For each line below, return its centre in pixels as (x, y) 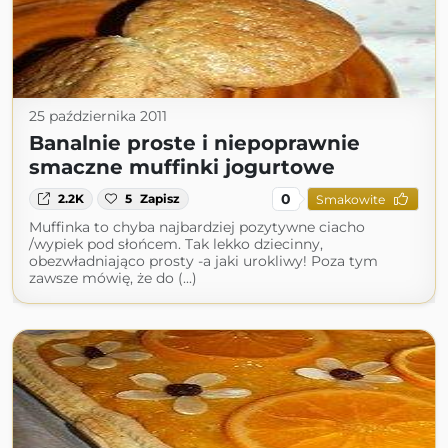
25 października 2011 (98, 116)
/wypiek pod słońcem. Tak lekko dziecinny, (176, 244)
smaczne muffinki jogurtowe (182, 167)
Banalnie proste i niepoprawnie (194, 143)
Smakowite (350, 199)
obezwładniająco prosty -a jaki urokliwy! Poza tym (203, 261)
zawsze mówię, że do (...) (113, 278)
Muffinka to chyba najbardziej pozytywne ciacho (197, 227)
